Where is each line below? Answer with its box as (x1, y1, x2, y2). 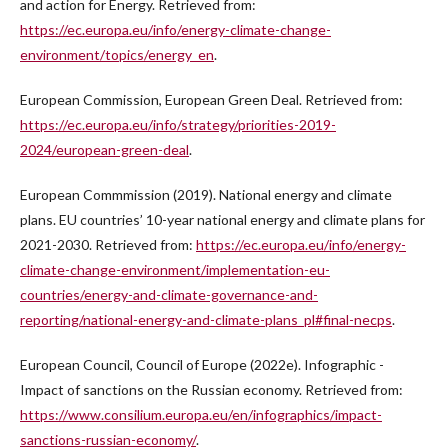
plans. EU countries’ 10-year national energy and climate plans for (20, 211, 425, 229)
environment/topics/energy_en (20, 46, 214, 64)
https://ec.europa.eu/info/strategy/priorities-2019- (20, 116, 336, 134)
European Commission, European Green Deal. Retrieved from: (20, 91, 403, 109)
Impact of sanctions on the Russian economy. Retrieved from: (20, 381, 403, 399)
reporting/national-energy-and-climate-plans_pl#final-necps (20, 311, 392, 329)
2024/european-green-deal (20, 141, 189, 159)
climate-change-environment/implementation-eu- (20, 261, 330, 279)
